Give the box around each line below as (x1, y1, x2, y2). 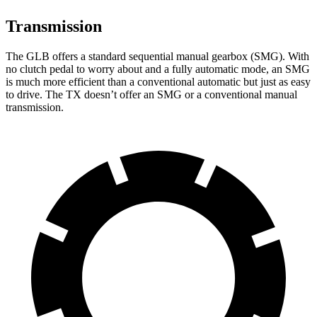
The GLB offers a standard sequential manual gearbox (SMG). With (6, 50, 309, 62)
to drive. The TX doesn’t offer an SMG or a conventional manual (6, 88, 297, 100)
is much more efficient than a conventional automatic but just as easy (6, 75, 311, 88)
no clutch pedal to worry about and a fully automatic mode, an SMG (6, 62, 310, 75)
